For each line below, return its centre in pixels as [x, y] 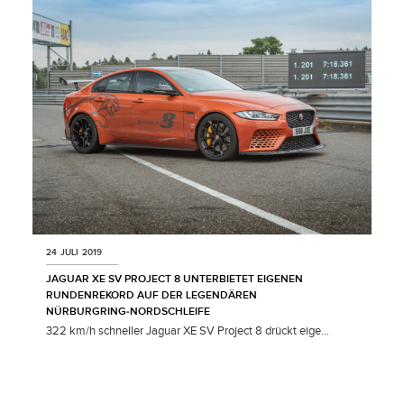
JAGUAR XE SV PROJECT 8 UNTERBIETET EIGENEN [174, 279]
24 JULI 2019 [74, 252]
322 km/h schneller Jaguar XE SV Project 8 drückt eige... [188, 331]
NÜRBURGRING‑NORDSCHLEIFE [128, 311]
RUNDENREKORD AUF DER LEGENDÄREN [151, 295]
